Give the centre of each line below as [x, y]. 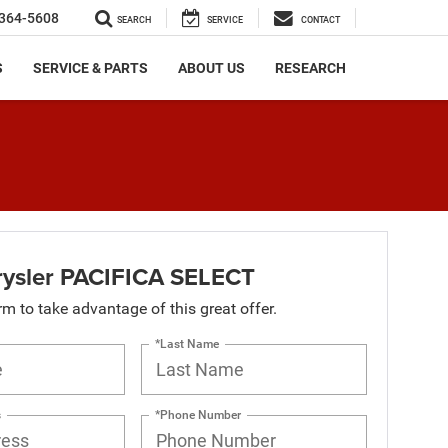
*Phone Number [198, 414]
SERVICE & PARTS [90, 68]
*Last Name [187, 343]
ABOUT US [211, 68]
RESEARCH [310, 68]
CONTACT [320, 20]
